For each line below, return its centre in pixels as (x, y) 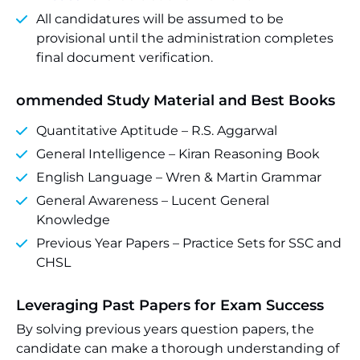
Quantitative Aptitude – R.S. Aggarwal (157, 131)
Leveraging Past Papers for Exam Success (170, 305)
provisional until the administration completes (185, 38)
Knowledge (73, 220)
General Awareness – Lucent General (153, 200)
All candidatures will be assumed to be (160, 19)
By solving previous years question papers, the (165, 329)
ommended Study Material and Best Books (176, 100)
